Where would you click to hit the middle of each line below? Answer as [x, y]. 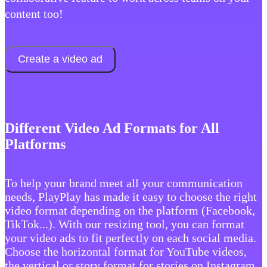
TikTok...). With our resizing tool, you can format [125, 224]
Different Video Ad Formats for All [112, 128]
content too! [34, 14]
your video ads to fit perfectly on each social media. [131, 237]
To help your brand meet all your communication [124, 183]
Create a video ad [60, 59]
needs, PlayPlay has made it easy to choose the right [131, 196]
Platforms [35, 145]
